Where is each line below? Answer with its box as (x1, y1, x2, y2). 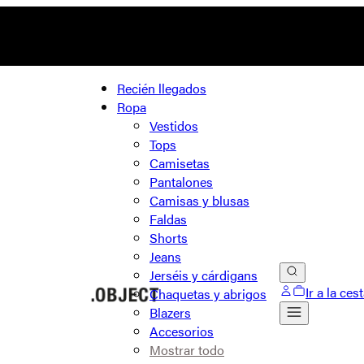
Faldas (149, 210, 187, 228)
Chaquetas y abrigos (149, 284, 266, 303)
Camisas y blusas (149, 191, 249, 210)
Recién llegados (117, 79, 206, 97)
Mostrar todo (149, 340, 224, 359)
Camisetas (149, 154, 210, 172)
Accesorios (149, 322, 214, 340)
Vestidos (149, 116, 198, 135)
